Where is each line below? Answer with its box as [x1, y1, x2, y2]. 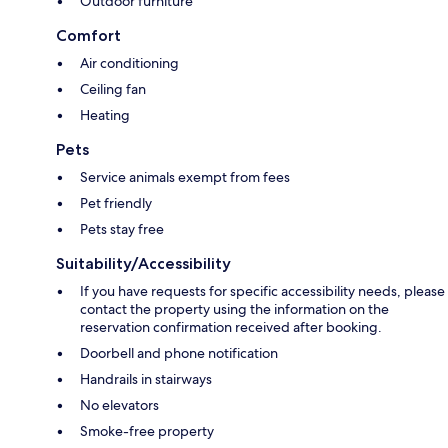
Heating [80, 106, 130, 125]
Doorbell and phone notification [80, 344, 278, 363]
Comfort [56, 26, 121, 46]
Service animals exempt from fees [80, 168, 290, 187]
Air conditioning [80, 54, 179, 73]
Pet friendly [80, 194, 152, 213]
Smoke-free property [80, 422, 214, 441]
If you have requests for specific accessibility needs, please [80, 282, 445, 301]
